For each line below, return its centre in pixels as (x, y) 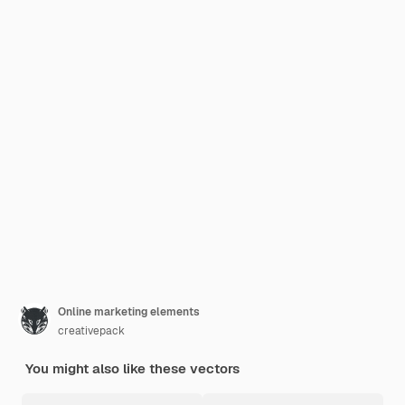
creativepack (91, 331)
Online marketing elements (129, 312)
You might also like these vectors (132, 368)
